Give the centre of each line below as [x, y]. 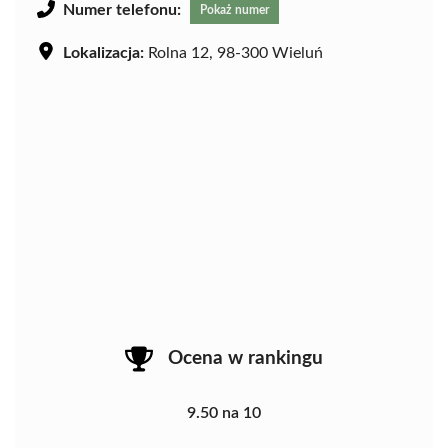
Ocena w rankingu [245, 358]
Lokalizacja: [103, 52]
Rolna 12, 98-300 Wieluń [233, 52]
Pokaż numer [234, 9]
